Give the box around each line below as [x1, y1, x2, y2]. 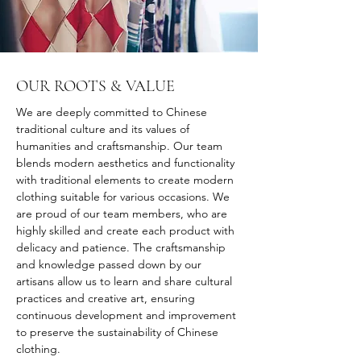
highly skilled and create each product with [16, 222, 238, 238]
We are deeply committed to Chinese [16, 104, 210, 119]
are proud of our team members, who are [16, 205, 230, 221]
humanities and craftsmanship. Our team [16, 138, 226, 153]
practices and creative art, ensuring [16, 290, 198, 305]
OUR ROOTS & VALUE [16, 76, 175, 96]
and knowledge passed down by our [16, 256, 205, 272]
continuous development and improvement [16, 307, 239, 322]
